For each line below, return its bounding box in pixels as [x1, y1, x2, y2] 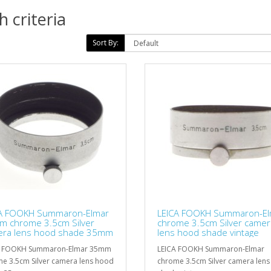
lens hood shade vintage [157, 226, 259, 238]
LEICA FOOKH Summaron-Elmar [157, 243, 264, 254]
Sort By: [92, 37, 119, 48]
